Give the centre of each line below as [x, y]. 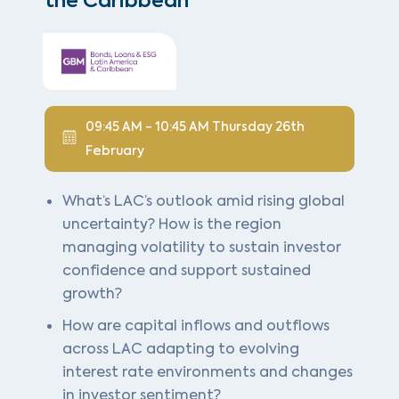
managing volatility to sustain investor [202, 247]
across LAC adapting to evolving [181, 348]
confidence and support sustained [187, 270]
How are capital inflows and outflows [196, 325]
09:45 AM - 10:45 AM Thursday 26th [195, 126]
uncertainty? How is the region [172, 224]
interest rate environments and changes [208, 371]
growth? [92, 293]
